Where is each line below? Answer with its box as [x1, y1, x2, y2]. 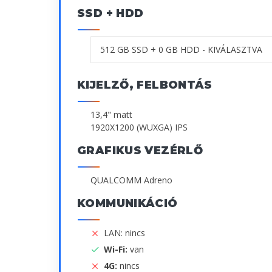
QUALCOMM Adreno [90, 174, 172, 186]
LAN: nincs [104, 226, 145, 239]
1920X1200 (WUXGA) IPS [90, 121, 188, 133]
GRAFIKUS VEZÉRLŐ [77, 143, 203, 157]
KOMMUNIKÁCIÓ [77, 196, 178, 210]
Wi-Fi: [104, 243, 130, 256]
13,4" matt [90, 108, 132, 120]
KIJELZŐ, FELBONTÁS [77, 78, 212, 92]
